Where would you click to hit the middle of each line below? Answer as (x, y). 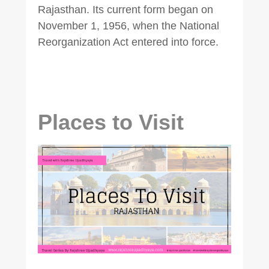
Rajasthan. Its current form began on (125, 10)
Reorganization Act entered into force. (128, 42)
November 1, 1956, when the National (128, 26)
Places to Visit (110, 122)
